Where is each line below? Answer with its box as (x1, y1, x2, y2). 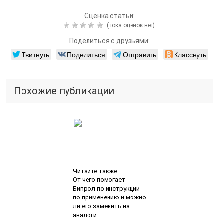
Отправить (122, 49, 156, 59)
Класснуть (174, 49, 206, 59)
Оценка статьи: (84, 11, 135, 20)
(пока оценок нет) (105, 22, 155, 29)
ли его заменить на (72, 202, 130, 210)
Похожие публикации (14, 85, 115, 97)
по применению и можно (72, 193, 146, 201)
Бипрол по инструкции (72, 184, 140, 192)
